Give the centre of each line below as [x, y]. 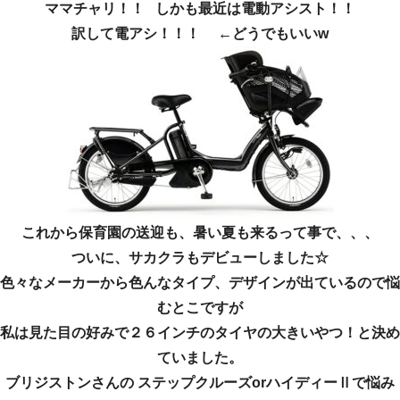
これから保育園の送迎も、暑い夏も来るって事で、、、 [200, 233]
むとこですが [200, 308]
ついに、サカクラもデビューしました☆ [200, 258]
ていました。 [200, 358]
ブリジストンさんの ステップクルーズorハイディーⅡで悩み [200, 383]
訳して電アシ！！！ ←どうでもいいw [200, 33]
